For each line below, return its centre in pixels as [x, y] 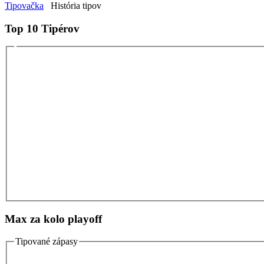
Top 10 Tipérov [42, 28]
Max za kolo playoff [53, 219]
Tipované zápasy [47, 242]
